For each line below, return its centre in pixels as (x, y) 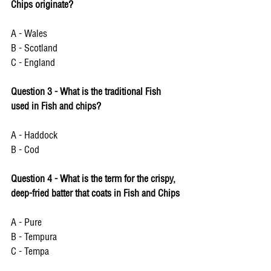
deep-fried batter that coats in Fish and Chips (96, 194)
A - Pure (28, 223)
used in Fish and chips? (56, 107)
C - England (34, 63)
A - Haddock (34, 136)
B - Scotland (35, 49)
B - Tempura (35, 237)
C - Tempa (30, 252)
